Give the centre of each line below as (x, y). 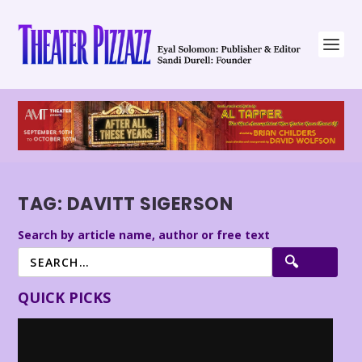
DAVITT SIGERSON (150, 204)
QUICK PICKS (65, 297)
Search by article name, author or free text (144, 234)
